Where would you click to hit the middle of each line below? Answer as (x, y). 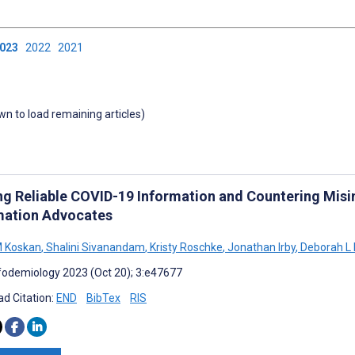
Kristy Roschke (185, 247)
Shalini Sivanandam (94, 247)
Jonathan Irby (260, 247)
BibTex (103, 298)
